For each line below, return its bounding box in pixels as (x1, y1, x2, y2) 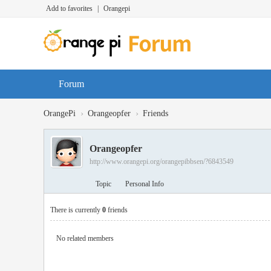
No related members (56, 234, 114, 243)
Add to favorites (46, 4, 93, 13)
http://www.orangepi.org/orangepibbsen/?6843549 (90, 157, 233, 166)
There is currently (50, 206, 102, 214)
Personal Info (125, 180, 164, 188)
